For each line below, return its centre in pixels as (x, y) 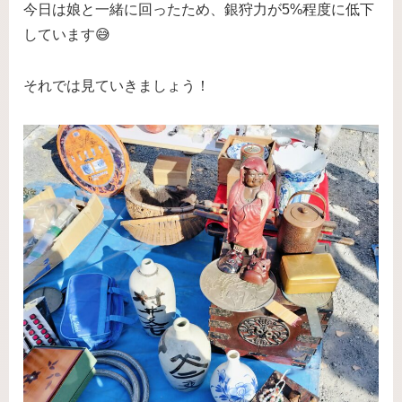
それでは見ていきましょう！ (117, 85)
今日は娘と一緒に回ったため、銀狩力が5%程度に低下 (199, 10)
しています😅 (67, 35)
